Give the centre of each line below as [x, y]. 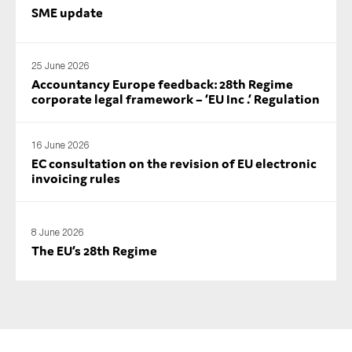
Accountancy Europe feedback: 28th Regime [162, 84]
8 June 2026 [58, 232]
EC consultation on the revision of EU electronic [174, 164]
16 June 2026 [60, 145]
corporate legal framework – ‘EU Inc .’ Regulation [176, 99]
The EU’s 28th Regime [94, 250]
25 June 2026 [60, 66]
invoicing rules [76, 179]
